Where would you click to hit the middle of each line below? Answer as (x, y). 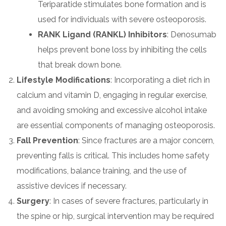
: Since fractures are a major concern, (146, 140)
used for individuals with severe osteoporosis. (122, 19)
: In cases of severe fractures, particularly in (129, 201)
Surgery (33, 201)
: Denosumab (192, 35)
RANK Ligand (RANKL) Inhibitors (102, 35)
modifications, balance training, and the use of (102, 171)
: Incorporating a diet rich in (160, 80)
